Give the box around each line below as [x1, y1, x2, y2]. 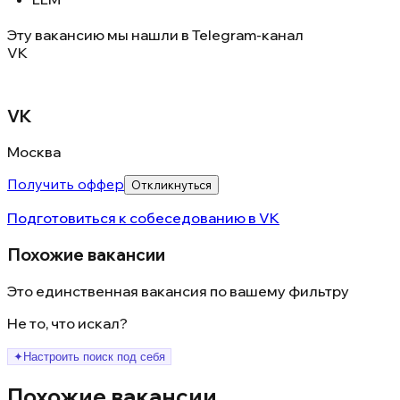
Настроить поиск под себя [23, 349, 165, 363]
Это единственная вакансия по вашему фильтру [7, 281, 349, 300]
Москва [7, 143, 61, 162]
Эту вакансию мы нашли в [7, 25, 189, 44]
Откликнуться [131, 178, 212, 193]
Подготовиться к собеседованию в [7, 209, 259, 228]
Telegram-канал [192, 25, 304, 44]
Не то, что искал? [7, 313, 128, 332]
